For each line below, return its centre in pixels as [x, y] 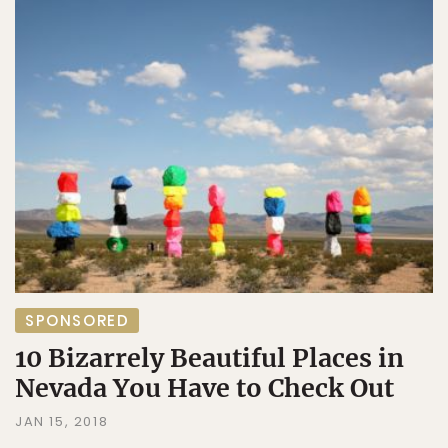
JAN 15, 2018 [62, 421]
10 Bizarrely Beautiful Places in [209, 357]
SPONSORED [77, 320]
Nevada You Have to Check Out [204, 387]
